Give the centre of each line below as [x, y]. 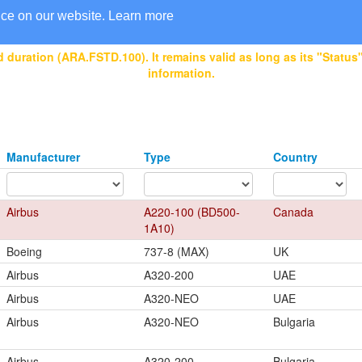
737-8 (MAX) [177, 251]
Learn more [141, 16]
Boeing [24, 251]
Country [295, 157]
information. [181, 73]
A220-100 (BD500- [192, 212]
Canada [293, 212]
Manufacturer [43, 157]
